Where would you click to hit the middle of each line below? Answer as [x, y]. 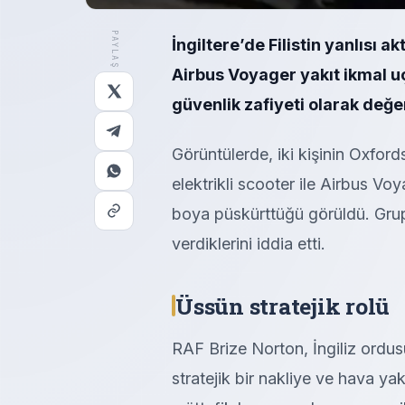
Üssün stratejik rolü [283, 306]
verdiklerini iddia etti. [249, 243]
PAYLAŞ [114, 49]
